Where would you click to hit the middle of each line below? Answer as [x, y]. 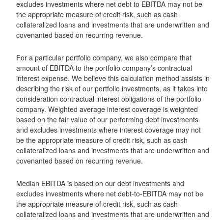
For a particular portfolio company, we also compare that [104, 57]
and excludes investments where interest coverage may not [109, 130]
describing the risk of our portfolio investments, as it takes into [112, 88]
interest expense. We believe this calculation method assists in [113, 78]
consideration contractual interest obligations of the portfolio [109, 99]
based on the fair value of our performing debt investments [107, 119]
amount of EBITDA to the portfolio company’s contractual [104, 68]
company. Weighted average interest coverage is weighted [107, 109]
